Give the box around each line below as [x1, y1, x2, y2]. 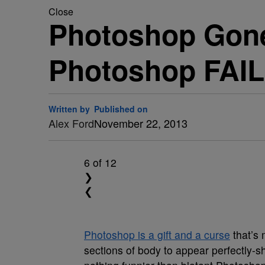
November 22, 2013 [94, 115, 188, 131]
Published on [94, 103, 148, 115]
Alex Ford [49, 115, 94, 131]
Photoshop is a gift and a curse [84, 227, 230, 242]
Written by [49, 103, 90, 115]
